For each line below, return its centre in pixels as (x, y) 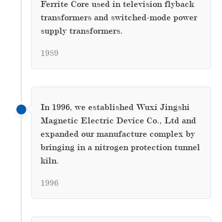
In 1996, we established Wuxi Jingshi (115, 107)
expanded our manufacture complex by (118, 134)
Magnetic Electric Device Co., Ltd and (118, 120)
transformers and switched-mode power (119, 17)
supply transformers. (82, 30)
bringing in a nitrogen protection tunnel (120, 147)
